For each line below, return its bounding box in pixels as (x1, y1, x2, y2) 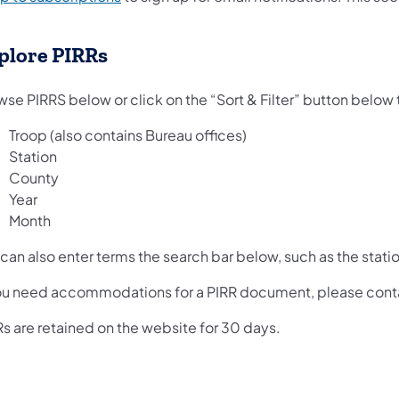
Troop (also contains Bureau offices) (9, 126, 247, 145)
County (9, 168, 59, 188)
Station (9, 147, 57, 167)
